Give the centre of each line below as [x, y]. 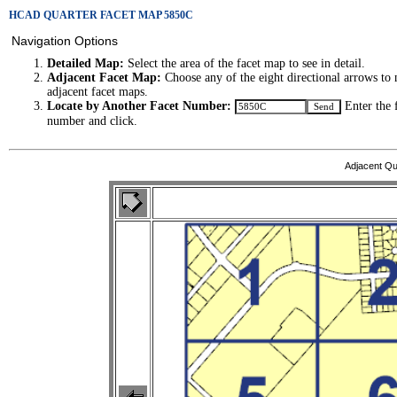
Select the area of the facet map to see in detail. [245, 64]
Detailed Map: [86, 64]
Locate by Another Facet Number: [139, 106]
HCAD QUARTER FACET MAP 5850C [101, 15]
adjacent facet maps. [97, 92]
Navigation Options [65, 41]
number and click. [92, 121]
